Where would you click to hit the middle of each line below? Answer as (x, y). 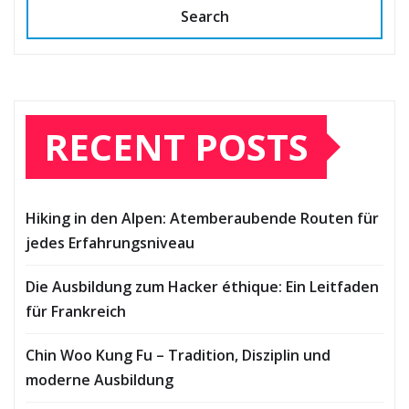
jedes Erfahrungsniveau (110, 242)
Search (204, 16)
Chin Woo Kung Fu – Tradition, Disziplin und (178, 355)
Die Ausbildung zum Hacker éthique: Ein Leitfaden (202, 286)
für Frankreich (76, 311)
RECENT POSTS (176, 146)
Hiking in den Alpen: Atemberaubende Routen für (202, 218)
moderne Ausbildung (100, 379)
